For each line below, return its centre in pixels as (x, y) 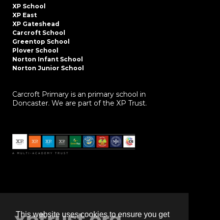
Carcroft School (39, 33)
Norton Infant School (48, 59)
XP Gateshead (36, 24)
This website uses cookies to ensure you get (93, 215)
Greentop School (41, 42)
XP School (29, 6)
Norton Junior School (48, 68)
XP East (25, 15)
